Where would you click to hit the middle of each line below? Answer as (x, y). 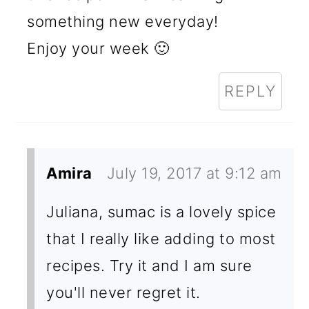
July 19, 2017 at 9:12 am (194, 173)
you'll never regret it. (123, 292)
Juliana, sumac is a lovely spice (161, 211)
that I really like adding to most (161, 238)
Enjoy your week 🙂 (98, 48)
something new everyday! (123, 21)
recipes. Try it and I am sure (149, 265)
